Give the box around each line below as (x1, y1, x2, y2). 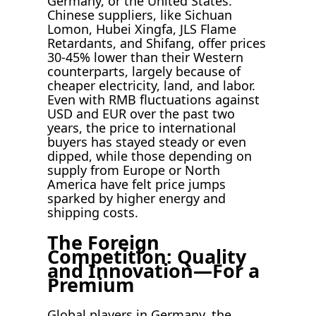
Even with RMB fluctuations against (47, 91, 260, 109)
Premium (47, 271, 135, 298)
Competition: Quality (47, 243, 247, 269)
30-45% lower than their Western (47, 49, 244, 66)
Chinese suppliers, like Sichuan (47, 6, 233, 24)
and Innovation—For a (47, 257, 260, 284)
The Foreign (47, 229, 160, 255)
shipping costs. (47, 204, 139, 221)
